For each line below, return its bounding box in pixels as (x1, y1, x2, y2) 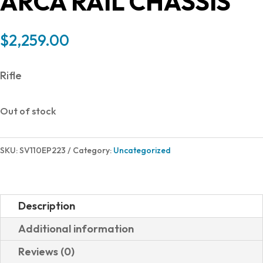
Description (18, 199, 75, 213)
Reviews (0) (18, 245, 75, 258)
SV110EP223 (19, 145, 66, 156)
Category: (73, 145, 113, 156)
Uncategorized (113, 145, 171, 156)
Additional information (18, 222, 134, 235)
